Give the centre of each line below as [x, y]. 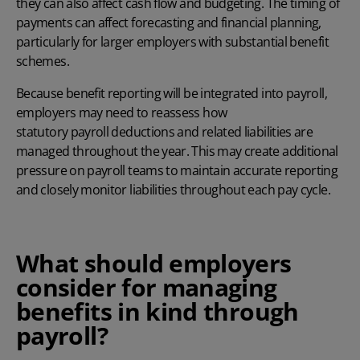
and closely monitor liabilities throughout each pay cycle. [173, 189]
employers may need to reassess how [122, 112]
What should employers [154, 263]
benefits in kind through [157, 311]
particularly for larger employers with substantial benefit [172, 41]
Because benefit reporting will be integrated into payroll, [172, 93]
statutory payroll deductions [96, 131]
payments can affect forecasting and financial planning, [169, 22]
